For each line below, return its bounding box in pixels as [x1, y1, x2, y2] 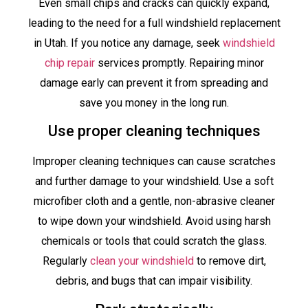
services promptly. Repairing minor [94, 56, 264, 69]
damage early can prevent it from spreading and [40, 76, 268, 89]
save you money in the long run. [79, 96, 229, 109]
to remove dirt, [193, 254, 266, 268]
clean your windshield [89, 254, 194, 268]
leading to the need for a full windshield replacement [27, 16, 280, 30]
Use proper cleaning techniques [47, 122, 261, 140]
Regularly [42, 254, 90, 268]
